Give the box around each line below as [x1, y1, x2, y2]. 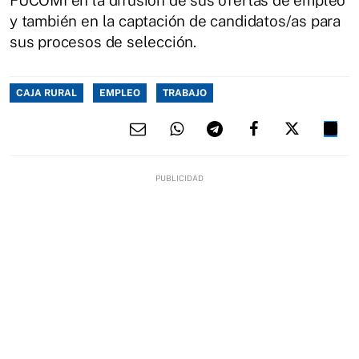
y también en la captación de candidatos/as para [10, 11, 341, 30]
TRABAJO [163, 87, 207, 99]
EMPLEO [99, 87, 140, 99]
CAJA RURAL [16, 87, 77, 99]
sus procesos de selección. [10, 32, 197, 50]
